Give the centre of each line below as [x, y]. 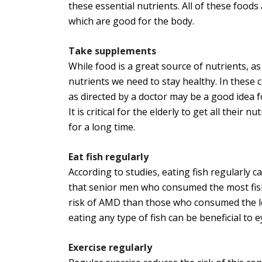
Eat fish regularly [110, 157]
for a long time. [102, 127]
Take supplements [113, 51]
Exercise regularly [111, 248]
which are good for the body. [131, 21]
